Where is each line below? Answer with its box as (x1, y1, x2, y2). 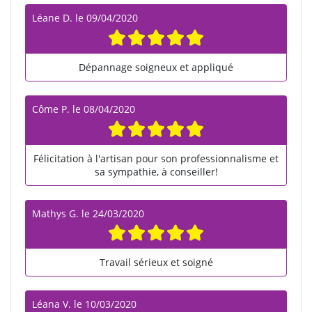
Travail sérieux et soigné (99, 256, 213, 270)
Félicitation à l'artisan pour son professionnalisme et (33, 151, 279, 165)
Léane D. (32, 11, 72, 25)
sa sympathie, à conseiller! (94, 164, 218, 178)
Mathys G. (32, 206, 79, 220)
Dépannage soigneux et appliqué (79, 60, 233, 74)
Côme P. (32, 102, 70, 116)
